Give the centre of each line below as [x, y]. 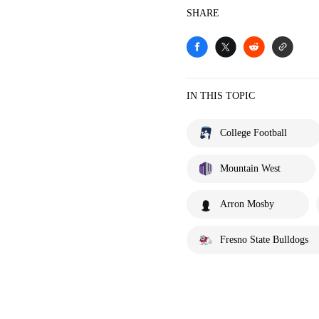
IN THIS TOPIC [221, 96]
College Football [253, 133]
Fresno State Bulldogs [264, 240]
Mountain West [250, 168]
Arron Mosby [247, 204]
